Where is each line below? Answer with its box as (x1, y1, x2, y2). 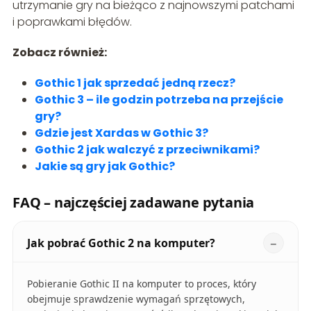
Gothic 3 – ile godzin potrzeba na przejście (34, 91, 283, 108)
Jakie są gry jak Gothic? (34, 158, 175, 174)
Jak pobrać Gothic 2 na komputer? (26, 235, 215, 251)
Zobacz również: (12, 44, 107, 60)
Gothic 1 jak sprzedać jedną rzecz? (34, 74, 235, 91)
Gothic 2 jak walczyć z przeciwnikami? (34, 141, 260, 158)
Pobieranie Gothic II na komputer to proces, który (26, 276, 256, 290)
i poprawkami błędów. (12, 13, 132, 30)
